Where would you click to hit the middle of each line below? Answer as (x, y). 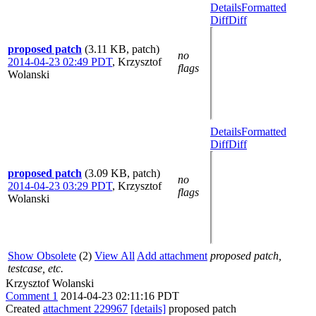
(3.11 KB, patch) (122, 49)
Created (24, 308)
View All (115, 255)
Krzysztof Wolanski (50, 283)
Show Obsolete (42, 255)
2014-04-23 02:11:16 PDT (120, 296)
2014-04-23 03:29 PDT (60, 186)
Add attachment (172, 255)
